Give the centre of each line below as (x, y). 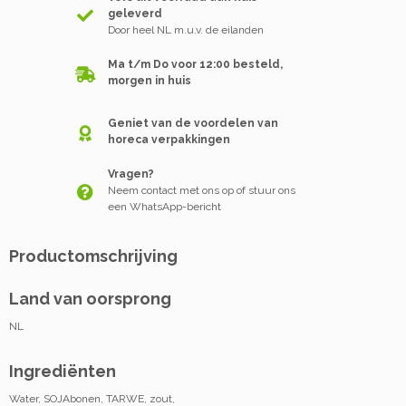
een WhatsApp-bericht (164, 206)
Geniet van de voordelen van (193, 123)
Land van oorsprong (90, 299)
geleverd (135, 13)
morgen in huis (150, 80)
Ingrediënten (63, 371)
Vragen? (131, 174)
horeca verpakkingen (169, 139)
